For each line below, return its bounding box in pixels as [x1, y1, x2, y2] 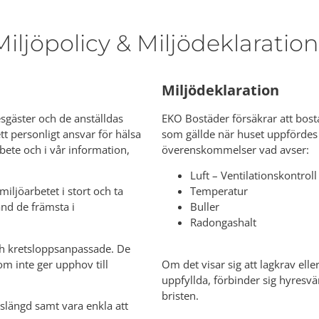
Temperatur [190, 184, 248, 199]
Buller [190, 199, 219, 214]
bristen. [162, 288, 199, 303]
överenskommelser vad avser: [162, 142, 309, 157]
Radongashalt [190, 215, 256, 230]
